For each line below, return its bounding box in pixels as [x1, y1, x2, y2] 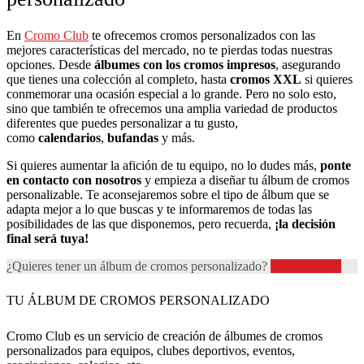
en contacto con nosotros [6, 172, 141, 187]
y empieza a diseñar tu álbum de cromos [141, 172, 349, 187]
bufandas [107, 130, 162, 145]
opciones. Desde [6, 57, 94, 71]
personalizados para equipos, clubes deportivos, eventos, [6, 343, 295, 357]
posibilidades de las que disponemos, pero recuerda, [6, 216, 271, 231]
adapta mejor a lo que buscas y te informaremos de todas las [6, 201, 312, 216]
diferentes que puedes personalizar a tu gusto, [6, 115, 238, 130]
